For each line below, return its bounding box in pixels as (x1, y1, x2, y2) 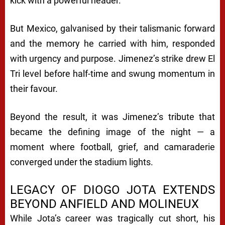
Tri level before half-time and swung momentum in (10, 68, 215, 79)
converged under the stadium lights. (10, 156, 153, 167)
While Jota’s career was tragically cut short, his (10, 212, 215, 223)
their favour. (10, 83, 58, 94)
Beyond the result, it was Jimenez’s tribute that (10, 111, 215, 122)
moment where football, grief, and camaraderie (10, 141, 215, 152)
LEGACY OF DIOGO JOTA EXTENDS (10, 182, 215, 197)
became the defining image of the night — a (10, 126, 215, 137)
